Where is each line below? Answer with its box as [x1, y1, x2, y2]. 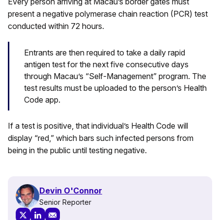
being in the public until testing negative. [8, 145, 147, 156]
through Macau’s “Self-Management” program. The [24, 71, 206, 81]
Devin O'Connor [39, 185, 102, 195]
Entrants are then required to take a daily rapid [24, 47, 185, 57]
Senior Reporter [39, 197, 91, 206]
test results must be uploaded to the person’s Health [24, 82, 207, 93]
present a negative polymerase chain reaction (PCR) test [8, 8, 208, 19]
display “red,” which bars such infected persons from [8, 133, 193, 143]
